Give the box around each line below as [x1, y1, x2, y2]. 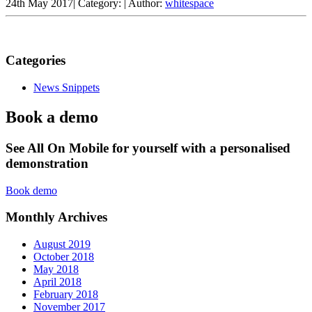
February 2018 [33, 288, 98, 301]
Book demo [6, 184, 57, 196]
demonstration [6, 155, 88, 171]
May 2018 [33, 263, 79, 276]
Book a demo [6, 108, 98, 127]
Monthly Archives [6, 210, 107, 225]
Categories [6, 53, 65, 68]
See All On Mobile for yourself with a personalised [6, 140, 290, 155]
